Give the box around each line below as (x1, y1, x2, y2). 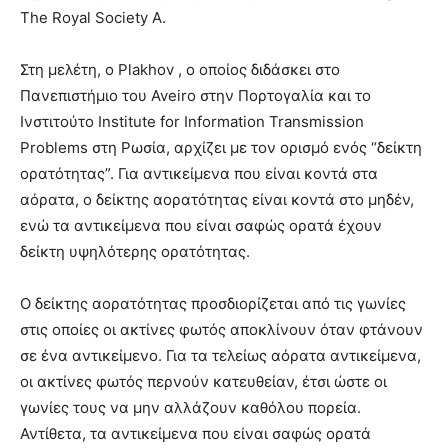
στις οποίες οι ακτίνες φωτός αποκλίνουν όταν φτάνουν (20, 320, 423, 340)
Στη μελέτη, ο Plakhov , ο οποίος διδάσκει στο (20, 60, 340, 80)
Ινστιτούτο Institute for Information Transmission (20, 112, 364, 132)
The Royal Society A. (20, 8, 166, 28)
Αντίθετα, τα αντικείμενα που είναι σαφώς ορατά (20, 424, 371, 444)
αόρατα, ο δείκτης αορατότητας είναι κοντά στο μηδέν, (20, 190, 414, 210)
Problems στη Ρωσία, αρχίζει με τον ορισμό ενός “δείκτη (20, 138, 422, 158)
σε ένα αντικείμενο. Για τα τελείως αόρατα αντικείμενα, (20, 346, 421, 366)
